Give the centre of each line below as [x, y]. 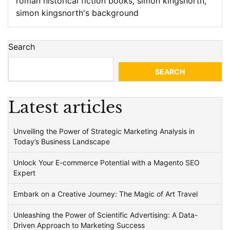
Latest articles [65, 107]
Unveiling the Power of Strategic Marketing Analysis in [104, 131]
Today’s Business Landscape [62, 141]
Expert [24, 173]
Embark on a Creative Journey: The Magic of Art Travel [106, 194]
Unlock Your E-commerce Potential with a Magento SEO [107, 162]
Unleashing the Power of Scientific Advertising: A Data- [106, 215]
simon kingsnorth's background [77, 13]
